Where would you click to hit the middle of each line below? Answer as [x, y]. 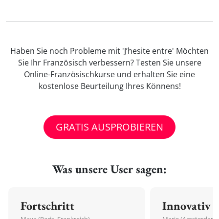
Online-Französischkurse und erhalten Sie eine [109, 74]
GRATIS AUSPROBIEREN [109, 127]
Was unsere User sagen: [109, 169]
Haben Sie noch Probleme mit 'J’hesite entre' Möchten [109, 51]
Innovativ [186, 206]
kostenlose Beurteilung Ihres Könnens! [109, 86]
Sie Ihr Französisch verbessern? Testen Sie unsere [109, 63]
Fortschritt [47, 206]
